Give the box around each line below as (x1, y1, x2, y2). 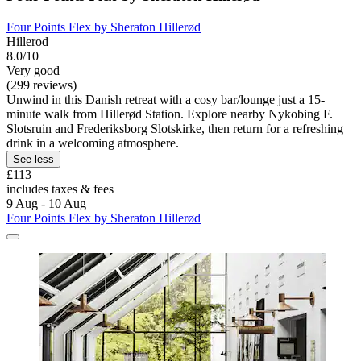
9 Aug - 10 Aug (6, 196, 86, 210)
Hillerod (6, 34, 48, 48)
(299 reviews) (6, 77, 77, 92)
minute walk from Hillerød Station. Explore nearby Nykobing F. (6, 106, 333, 121)
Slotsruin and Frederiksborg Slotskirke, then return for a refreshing (6, 121, 343, 135)
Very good (6, 63, 60, 77)
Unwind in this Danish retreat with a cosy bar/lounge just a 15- (6, 92, 325, 106)
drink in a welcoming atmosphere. (6, 135, 179, 150)
